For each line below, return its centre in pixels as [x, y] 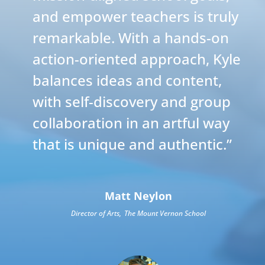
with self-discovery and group [132, 102]
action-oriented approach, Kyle [137, 59]
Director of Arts [96, 214]
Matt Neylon [139, 196]
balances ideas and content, [127, 80]
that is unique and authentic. [130, 144]
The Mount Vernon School [165, 214]
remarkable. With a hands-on [131, 38]
